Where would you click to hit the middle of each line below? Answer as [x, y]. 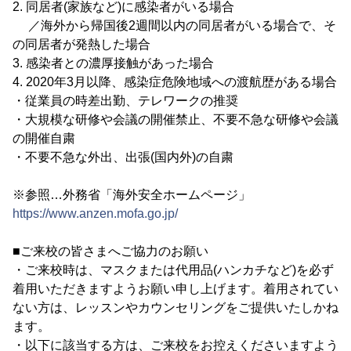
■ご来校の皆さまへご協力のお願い [110, 251]
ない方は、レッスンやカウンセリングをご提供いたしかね [175, 308]
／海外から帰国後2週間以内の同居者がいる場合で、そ [174, 25]
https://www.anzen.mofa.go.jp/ [95, 213]
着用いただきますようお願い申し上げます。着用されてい [175, 289]
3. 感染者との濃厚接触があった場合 [113, 63]
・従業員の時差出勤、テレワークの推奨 [125, 101]
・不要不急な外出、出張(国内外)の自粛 [123, 157]
